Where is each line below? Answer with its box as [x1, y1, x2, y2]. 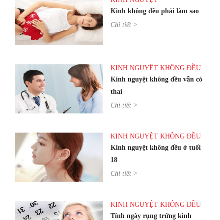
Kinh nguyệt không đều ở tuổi [110, 143, 201, 151]
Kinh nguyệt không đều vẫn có [110, 75, 202, 83]
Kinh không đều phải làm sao [110, 7, 199, 15]
